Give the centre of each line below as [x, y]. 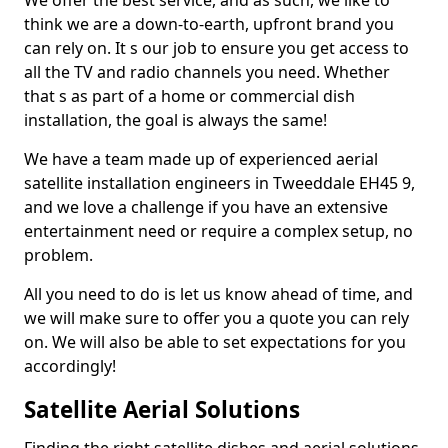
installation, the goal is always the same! [175, 120]
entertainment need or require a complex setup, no [218, 231]
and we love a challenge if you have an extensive [206, 207]
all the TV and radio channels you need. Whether [207, 72]
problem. [58, 255]
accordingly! [70, 366]
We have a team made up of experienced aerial [201, 159]
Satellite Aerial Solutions [162, 409]
